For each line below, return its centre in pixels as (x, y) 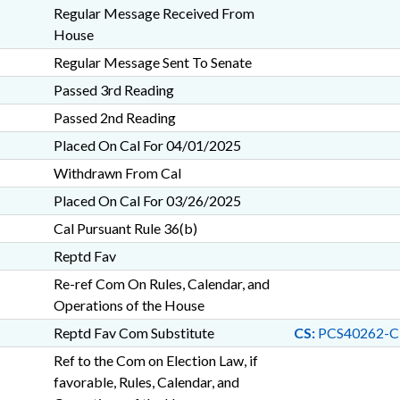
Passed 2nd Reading (114, 117)
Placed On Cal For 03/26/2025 (147, 200)
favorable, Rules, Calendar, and (146, 382)
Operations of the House (129, 305)
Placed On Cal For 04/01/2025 (147, 145)
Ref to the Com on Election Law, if (155, 360)
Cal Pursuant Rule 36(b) (125, 228)
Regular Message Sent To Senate (152, 62)
